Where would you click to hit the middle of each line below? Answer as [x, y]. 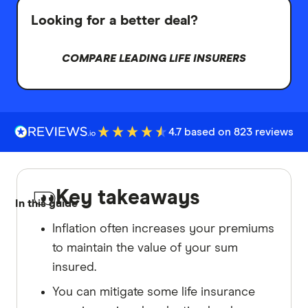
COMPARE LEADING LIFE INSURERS [154, 58]
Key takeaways [128, 198]
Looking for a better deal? [114, 20]
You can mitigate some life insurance [154, 292]
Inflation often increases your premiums [163, 229]
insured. [74, 267]
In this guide [46, 204]
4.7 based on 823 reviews [231, 132]
